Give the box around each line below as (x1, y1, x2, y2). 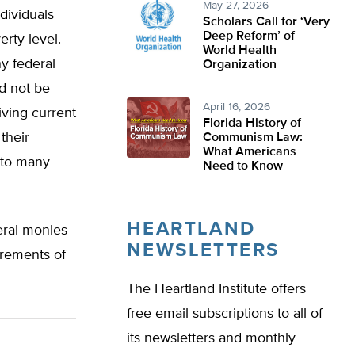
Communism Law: (203, 132, 303, 144)
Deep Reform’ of (203, 30, 295, 43)
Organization (203, 59, 277, 71)
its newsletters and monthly (127, 331, 296, 345)
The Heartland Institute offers (127, 282, 306, 296)
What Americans (203, 146, 296, 158)
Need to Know (203, 160, 283, 173)
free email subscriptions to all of (127, 307, 323, 321)
